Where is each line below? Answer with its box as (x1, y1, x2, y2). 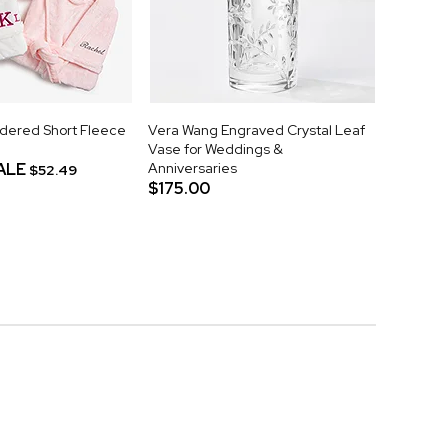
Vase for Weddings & (148, 139, 283, 158)
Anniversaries (148, 158, 237, 177)
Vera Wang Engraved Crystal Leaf (148, 120, 365, 139)
